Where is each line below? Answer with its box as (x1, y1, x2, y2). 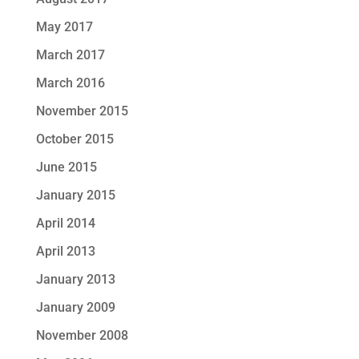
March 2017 (35, 47, 105, 63)
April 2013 (35, 244, 95, 260)
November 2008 (35, 328, 128, 344)
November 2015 (35, 103, 128, 119)
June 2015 (35, 159, 97, 175)
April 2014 (35, 216, 95, 232)
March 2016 (35, 75, 105, 91)
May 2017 (35, 19, 93, 35)
